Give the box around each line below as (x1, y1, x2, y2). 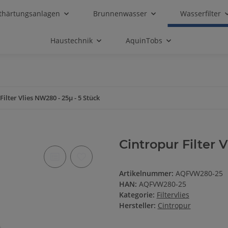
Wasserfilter (180, 9, 221, 18)
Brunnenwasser (93, 9, 147, 18)
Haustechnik (50, 36, 93, 45)
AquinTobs (126, 36, 163, 45)
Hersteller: (119, 201, 156, 211)
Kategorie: (119, 190, 157, 200)
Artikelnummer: (119, 168, 176, 179)
